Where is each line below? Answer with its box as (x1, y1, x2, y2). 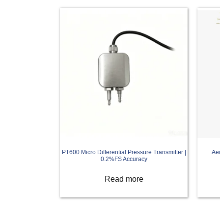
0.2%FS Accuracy (100, 156, 147, 163)
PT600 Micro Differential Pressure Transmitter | (61, 149, 186, 156)
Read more (104, 175, 143, 184)
